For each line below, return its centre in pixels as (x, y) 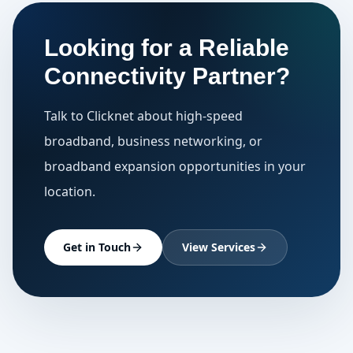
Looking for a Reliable (167, 48)
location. (70, 191)
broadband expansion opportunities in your (175, 166)
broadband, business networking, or (153, 141)
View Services (219, 247)
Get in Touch (97, 247)
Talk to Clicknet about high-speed (143, 116)
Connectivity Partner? (167, 76)
